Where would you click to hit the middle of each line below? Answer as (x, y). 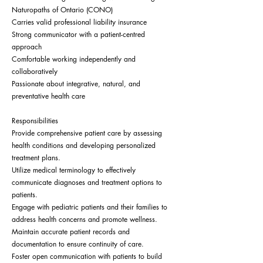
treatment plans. (36, 157)
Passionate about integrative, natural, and (76, 83)
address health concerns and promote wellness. (85, 219)
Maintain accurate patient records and (71, 231)
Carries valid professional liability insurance (79, 22)
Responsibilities (35, 120)
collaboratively (35, 71)
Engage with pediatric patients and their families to (90, 207)
